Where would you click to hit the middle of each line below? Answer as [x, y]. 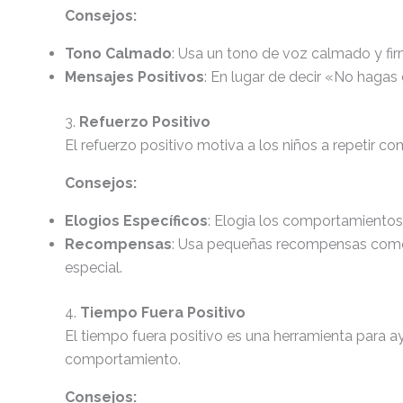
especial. [94, 268]
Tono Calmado [118, 54]
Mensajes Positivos [134, 77]
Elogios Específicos [136, 221]
